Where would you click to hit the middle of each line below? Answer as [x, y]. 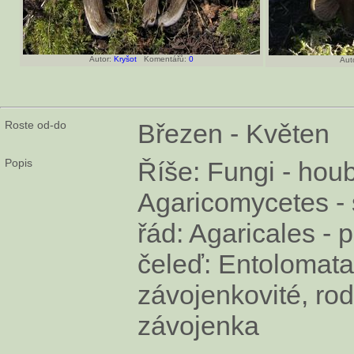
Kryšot [125, 58]
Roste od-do [36, 124]
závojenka [198, 325]
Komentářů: [163, 58]
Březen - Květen [233, 133]
